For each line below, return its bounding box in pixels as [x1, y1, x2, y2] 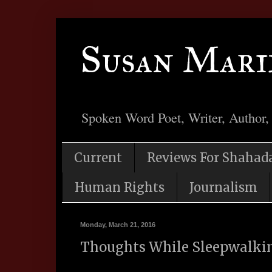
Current [74, 150, 122, 166]
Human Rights [75, 180, 165, 195]
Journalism [189, 180, 257, 195]
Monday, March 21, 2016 [80, 221, 155, 229]
